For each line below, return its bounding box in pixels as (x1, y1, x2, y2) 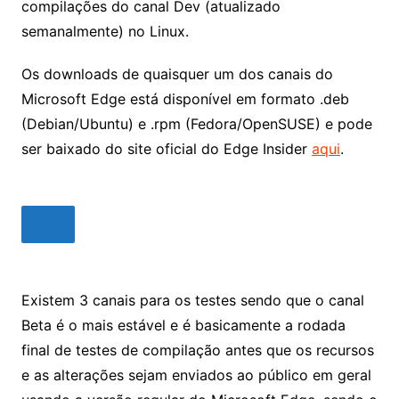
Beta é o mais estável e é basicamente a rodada (20, 316, 346, 335)
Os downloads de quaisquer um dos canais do (20, 65, 333, 84)
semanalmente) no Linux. (20, 22, 189, 41)
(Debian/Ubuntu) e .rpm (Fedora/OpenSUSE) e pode (20, 115, 372, 134)
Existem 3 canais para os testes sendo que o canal (20, 291, 364, 310)
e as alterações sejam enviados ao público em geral (20, 366, 371, 385)
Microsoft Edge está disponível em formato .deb (20, 90, 349, 109)
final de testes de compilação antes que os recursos (20, 341, 374, 360)
